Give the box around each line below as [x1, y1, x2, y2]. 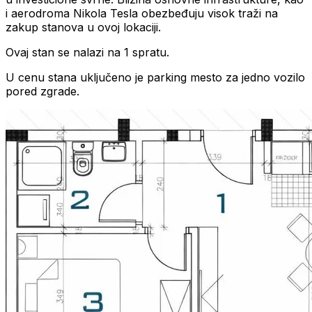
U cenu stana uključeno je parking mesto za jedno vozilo [6, 70, 305, 84]
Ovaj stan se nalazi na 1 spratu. [6, 45, 169, 59]
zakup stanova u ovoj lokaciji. [6, 19, 161, 34]
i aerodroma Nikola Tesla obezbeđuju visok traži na [6, 6, 278, 20]
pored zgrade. [6, 84, 79, 98]
